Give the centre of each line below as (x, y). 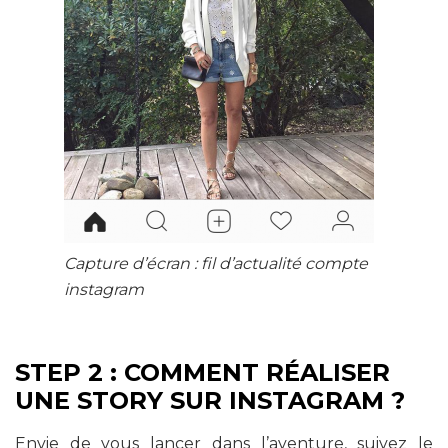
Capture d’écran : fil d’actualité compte (216, 264)
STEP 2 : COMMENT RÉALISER (202, 373)
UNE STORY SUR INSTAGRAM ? (210, 401)
